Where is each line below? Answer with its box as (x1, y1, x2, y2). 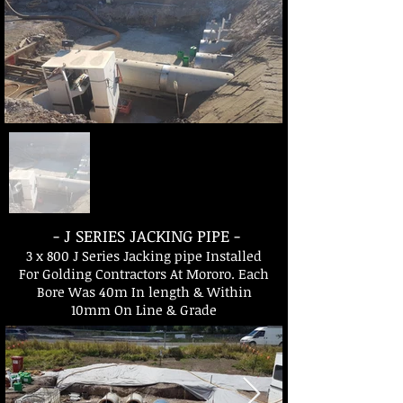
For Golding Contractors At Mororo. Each (19, 264, 269, 282)
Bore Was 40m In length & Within (36, 282, 252, 300)
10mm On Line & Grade (71, 300, 217, 318)
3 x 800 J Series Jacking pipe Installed (26, 246, 262, 264)
